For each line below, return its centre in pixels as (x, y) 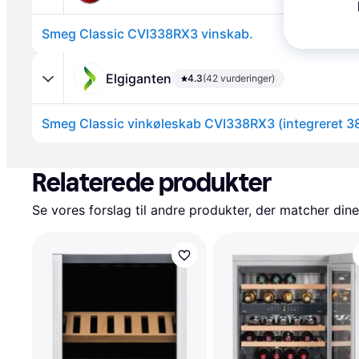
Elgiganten (139, 78)
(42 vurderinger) (239, 78)
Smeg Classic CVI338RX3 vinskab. (147, 34)
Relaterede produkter (152, 183)
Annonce (58, 150)
